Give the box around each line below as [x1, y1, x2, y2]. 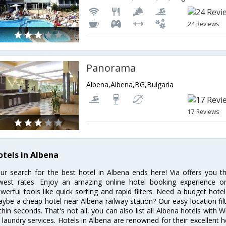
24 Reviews [188, 20, 219, 28]
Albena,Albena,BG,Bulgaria [86, 80, 174, 89]
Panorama [86, 61, 136, 75]
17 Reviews [188, 107, 219, 116]
